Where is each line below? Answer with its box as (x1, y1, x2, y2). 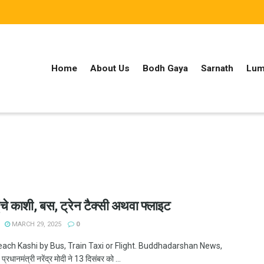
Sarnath (201, 63, 233, 74)
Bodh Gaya (143, 63, 188, 74)
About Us (90, 63, 130, 74)
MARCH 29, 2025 (10, 220, 61, 228)
